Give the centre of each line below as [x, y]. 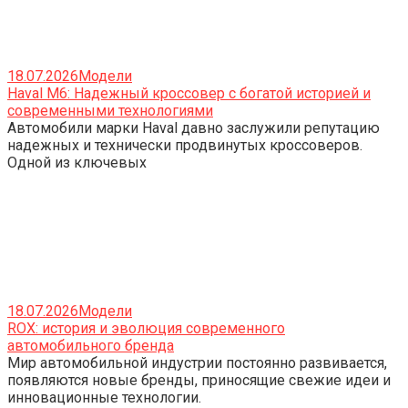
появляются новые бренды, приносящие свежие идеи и [199, 380]
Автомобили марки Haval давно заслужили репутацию [194, 127]
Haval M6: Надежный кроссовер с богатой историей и [189, 93]
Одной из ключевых [77, 162]
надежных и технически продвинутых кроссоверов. [185, 145]
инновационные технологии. [104, 397]
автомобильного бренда [91, 345]
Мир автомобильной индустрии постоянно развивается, [197, 362]
